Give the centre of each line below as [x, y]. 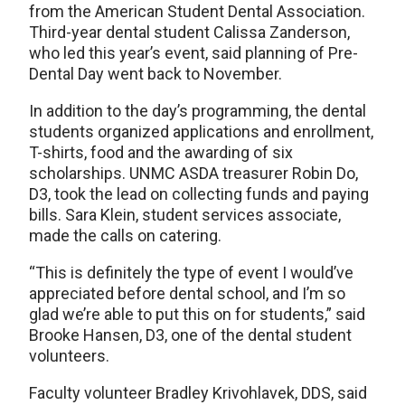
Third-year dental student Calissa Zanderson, [189, 32]
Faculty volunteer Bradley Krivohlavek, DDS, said [198, 392]
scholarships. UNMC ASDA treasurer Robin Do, [193, 173]
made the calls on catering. [125, 235]
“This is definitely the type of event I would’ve [191, 272]
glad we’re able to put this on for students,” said [197, 314]
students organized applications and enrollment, [201, 131]
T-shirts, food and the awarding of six [161, 152]
